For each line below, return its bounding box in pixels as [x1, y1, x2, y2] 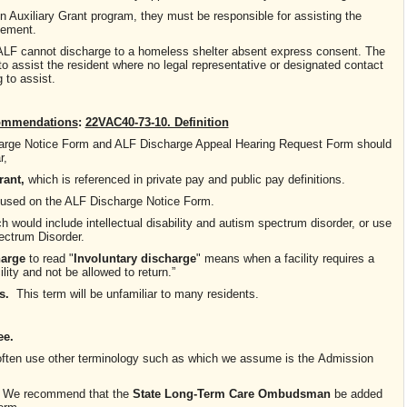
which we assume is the [188, 352, 314, 366]
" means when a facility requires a [196, 251, 374, 265]
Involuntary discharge [74, 251, 196, 265]
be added [331, 387, 382, 402]
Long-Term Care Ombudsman [164, 387, 331, 402]
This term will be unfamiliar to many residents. [13, 286, 259, 301]
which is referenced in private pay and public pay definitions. [25, 172, 349, 186]
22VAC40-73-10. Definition [84, 114, 229, 129]
